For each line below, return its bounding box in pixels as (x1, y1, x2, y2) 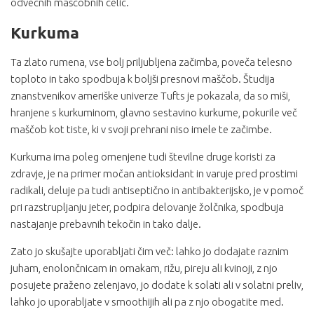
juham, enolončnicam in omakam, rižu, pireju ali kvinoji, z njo (11, 262, 278, 275)
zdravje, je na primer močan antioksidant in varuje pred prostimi (11, 168, 298, 180)
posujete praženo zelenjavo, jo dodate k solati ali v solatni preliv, (11, 279, 303, 292)
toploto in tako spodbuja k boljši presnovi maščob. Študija (11, 73, 275, 86)
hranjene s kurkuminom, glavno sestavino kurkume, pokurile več (11, 107, 297, 119)
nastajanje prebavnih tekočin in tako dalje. (11, 218, 201, 231)
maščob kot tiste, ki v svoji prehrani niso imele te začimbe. (11, 123, 272, 136)
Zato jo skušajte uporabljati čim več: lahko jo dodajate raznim (11, 245, 289, 258)
